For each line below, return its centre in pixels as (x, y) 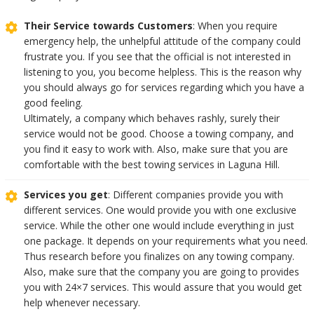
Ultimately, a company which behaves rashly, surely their (151, 118)
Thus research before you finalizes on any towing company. (159, 256)
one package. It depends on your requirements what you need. (165, 240)
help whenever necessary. (82, 302)
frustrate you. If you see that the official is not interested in (157, 56)
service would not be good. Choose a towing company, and (158, 133)
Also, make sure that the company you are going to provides (161, 271)
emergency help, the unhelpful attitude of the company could (162, 41)
